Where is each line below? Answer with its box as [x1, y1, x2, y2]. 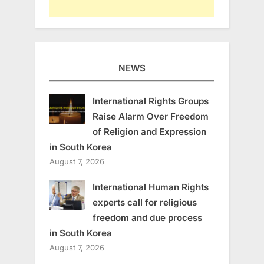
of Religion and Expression [92, 126, 206, 137]
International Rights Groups [92, 95, 209, 107]
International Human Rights [92, 181, 209, 193]
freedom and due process [92, 212, 202, 223]
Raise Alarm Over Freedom [92, 110, 209, 122]
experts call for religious [92, 196, 197, 208]
